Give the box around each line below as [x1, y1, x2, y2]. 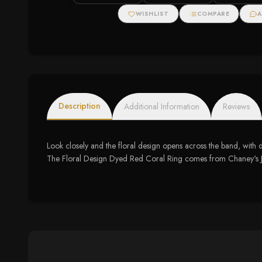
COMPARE [196, 9, 230, 18]
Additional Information [124, 101, 199, 112]
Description [58, 100, 101, 112]
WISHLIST [135, 9, 169, 18]
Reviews [223, 101, 250, 112]
